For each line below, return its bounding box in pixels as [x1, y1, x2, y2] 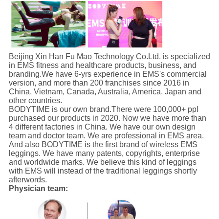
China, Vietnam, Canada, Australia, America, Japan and [8, 87, 201, 96]
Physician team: [8, 184, 68, 193]
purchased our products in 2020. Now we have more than [8, 113, 206, 122]
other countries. [8, 96, 62, 105]
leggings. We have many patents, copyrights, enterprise [8, 149, 200, 157]
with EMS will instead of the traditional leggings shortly [8, 166, 197, 175]
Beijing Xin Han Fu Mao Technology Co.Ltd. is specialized [8, 52, 210, 61]
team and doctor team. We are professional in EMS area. [8, 131, 204, 140]
